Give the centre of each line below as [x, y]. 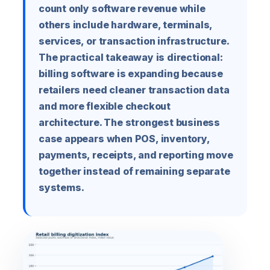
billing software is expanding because [131, 74]
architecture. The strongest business [130, 123]
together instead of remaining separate [134, 171]
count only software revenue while [122, 9]
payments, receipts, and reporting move [136, 155]
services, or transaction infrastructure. [134, 41]
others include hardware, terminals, [126, 25]
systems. [61, 188]
